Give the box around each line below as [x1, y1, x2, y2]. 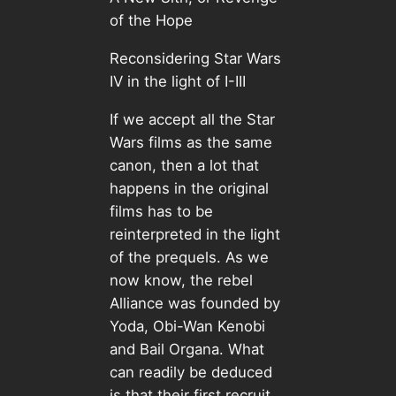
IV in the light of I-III [109, 72, 250, 90]
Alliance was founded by [109, 293, 280, 312]
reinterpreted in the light [109, 225, 280, 243]
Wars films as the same [109, 133, 272, 151]
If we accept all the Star [109, 110, 275, 128]
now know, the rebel [109, 270, 253, 289]
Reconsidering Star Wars [109, 49, 281, 67]
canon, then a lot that [109, 156, 259, 174]
